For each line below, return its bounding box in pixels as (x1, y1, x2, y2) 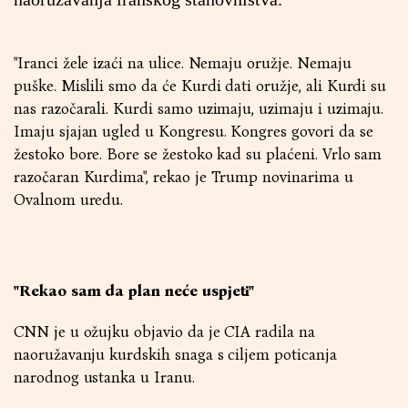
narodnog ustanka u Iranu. (14, 368, 195, 387)
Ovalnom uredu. (14, 190, 124, 209)
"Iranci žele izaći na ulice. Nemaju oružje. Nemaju (14, 54, 352, 73)
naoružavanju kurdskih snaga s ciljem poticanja (14, 345, 337, 364)
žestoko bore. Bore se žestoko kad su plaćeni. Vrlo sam (14, 145, 382, 164)
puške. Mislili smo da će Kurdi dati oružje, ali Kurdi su (14, 76, 387, 96)
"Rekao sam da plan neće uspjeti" (14, 281, 255, 301)
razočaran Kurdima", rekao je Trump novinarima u (14, 168, 353, 187)
